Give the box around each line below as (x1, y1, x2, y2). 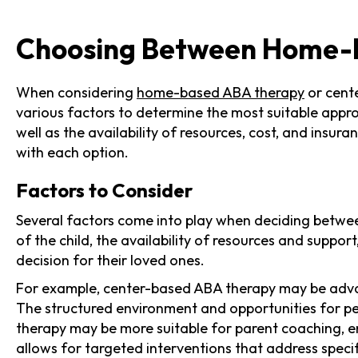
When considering (16, 82, 137, 101)
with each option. (16, 142, 129, 161)
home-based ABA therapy (137, 82, 304, 101)
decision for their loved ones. (16, 250, 205, 269)
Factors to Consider (16, 177, 193, 202)
